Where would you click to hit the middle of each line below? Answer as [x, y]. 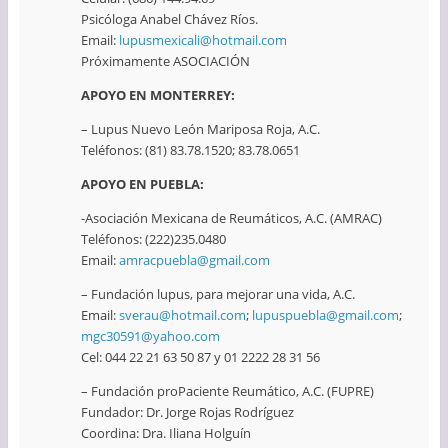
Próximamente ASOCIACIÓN [165, 61]
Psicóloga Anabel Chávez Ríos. [169, 19]
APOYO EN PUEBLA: [142, 184]
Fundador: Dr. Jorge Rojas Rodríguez [187, 412]
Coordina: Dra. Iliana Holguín [165, 433]
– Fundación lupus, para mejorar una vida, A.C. [217, 294]
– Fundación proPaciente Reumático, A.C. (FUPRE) [227, 391]
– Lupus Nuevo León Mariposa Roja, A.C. [200, 129]
